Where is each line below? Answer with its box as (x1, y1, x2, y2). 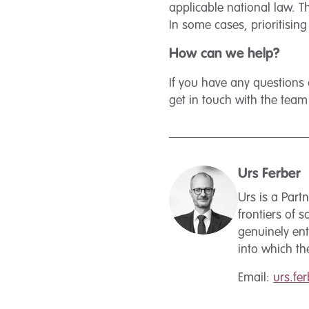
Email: (238, 272, 274, 284)
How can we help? (169, 48, 281, 61)
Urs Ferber (238, 168, 301, 181)
